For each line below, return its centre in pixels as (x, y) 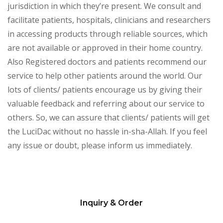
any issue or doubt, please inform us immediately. (100, 145)
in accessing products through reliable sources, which (108, 34)
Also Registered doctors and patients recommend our (107, 62)
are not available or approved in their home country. (105, 48)
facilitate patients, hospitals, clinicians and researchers (109, 20)
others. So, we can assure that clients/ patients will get (109, 117)
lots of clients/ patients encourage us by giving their (105, 90)
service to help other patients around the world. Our (105, 76)
